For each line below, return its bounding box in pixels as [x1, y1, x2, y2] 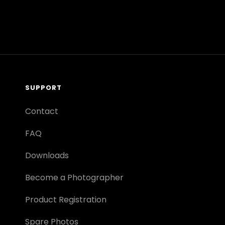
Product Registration [25, 194, 106, 206]
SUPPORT [25, 83, 62, 93]
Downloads [25, 150, 69, 162]
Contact [25, 105, 58, 118]
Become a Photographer [25, 172, 124, 184]
